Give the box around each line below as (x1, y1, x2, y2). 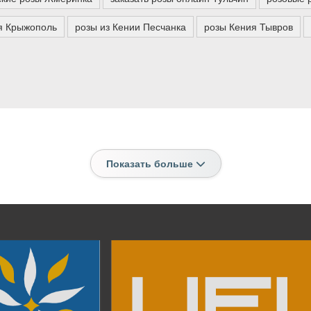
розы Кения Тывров (203, 19, 293, 33)
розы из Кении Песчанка (74, 19, 186, 33)
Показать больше (106, 156, 196, 170)
